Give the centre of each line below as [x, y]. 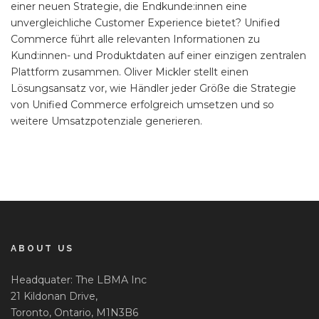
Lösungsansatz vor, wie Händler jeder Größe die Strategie [153, 89]
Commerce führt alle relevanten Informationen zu [135, 40]
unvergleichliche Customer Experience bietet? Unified [145, 23]
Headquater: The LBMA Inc [79, 280]
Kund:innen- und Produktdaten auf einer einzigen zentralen [158, 56]
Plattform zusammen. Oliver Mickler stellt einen [130, 72]
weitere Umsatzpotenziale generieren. [106, 121]
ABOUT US [42, 249]
